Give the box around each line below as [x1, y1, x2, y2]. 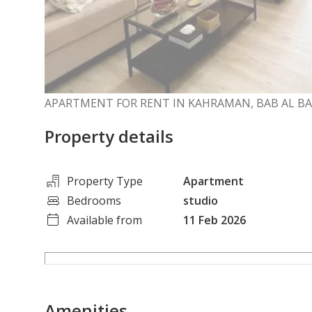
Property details [45, 124, 173, 148]
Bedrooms [67, 192, 121, 208]
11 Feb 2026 [182, 212, 246, 228]
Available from [67, 212, 142, 228]
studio [182, 192, 218, 208]
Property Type [67, 173, 143, 189]
